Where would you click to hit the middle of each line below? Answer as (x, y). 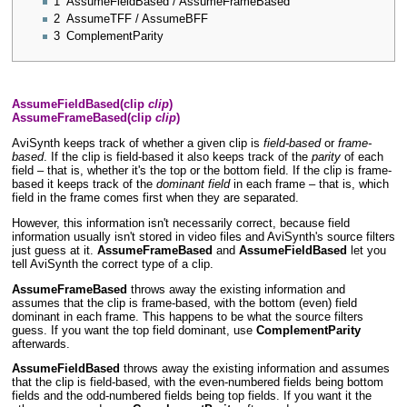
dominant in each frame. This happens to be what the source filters (187, 317)
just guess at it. (54, 250)
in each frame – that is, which (309, 185)
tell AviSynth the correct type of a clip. (112, 264)
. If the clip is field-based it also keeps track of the (177, 158)
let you (366, 250)
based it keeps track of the (84, 185)
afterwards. (40, 344)
